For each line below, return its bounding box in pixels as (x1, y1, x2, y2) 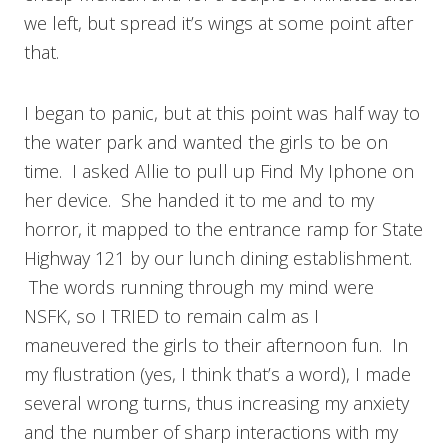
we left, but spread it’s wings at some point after (24, 10, 413, 35)
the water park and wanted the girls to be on (24, 129, 388, 154)
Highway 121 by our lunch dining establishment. (24, 245, 412, 270)
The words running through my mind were (24, 274, 374, 299)
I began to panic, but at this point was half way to (24, 100, 420, 125)
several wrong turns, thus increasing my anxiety (24, 390, 409, 415)
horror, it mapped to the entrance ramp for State (24, 216, 423, 241)
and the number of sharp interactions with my (24, 419, 398, 444)
